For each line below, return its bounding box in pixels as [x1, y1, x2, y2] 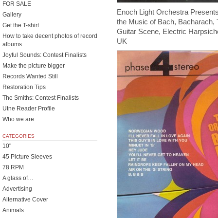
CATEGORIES [2, 133, 35, 139]
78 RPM [2, 164, 24, 171]
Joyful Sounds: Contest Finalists [2, 52, 87, 58]
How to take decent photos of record [2, 33, 97, 39]
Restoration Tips [2, 84, 46, 91]
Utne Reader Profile [2, 105, 55, 112]
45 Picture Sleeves [2, 153, 52, 160]
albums [2, 41, 22, 48]
